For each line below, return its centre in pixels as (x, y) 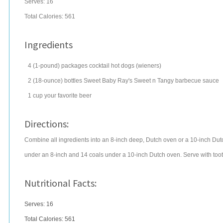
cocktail (99, 66)
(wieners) (149, 66)
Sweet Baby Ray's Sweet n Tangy (129, 81)
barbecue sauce (197, 81)
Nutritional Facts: (60, 183)
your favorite (61, 96)
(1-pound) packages (60, 66)
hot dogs (123, 66)
